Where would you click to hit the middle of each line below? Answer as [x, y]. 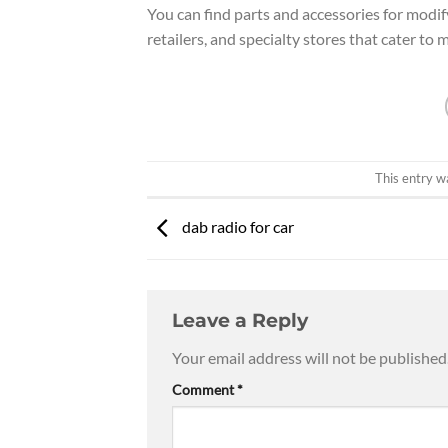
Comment [204, 389]
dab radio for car [236, 226]
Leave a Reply [242, 320]
